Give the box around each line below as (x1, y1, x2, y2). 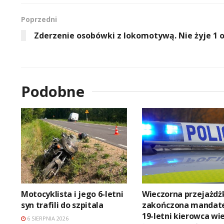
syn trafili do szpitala (21, 199, 103, 211)
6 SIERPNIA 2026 (25, 214, 68, 222)
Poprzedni (21, 14, 57, 24)
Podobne (21, 81, 84, 101)
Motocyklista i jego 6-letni (21, 188, 123, 200)
